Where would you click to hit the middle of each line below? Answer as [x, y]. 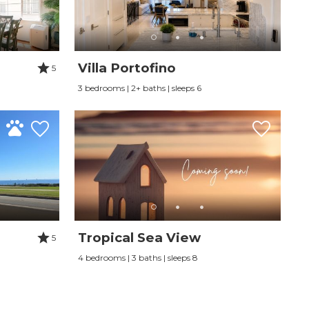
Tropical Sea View [140, 238]
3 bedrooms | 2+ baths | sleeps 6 [140, 88]
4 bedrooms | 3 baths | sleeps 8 [138, 258]
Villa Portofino [127, 68]
